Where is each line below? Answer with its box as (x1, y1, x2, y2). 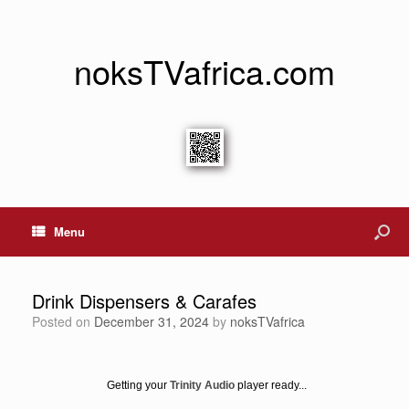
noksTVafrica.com (74, 47, 335, 94)
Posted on (40, 312, 94, 330)
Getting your (107, 379, 170, 392)
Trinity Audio (170, 379, 235, 392)
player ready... (235, 379, 307, 392)
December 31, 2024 (94, 312, 209, 330)
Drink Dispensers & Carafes (32, 288, 257, 314)
